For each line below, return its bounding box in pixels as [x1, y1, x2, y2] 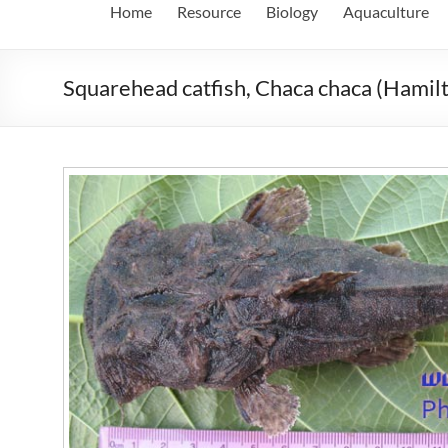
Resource [177, 2, 241, 21]
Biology [266, 2, 318, 21]
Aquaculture [343, 2, 429, 21]
